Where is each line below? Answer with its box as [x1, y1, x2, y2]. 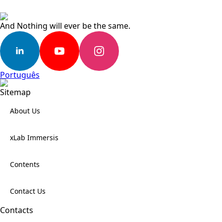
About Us [10, 106, 40, 115]
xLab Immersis [10, 133, 58, 142]
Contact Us [10, 186, 46, 196]
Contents [10, 160, 40, 169]
